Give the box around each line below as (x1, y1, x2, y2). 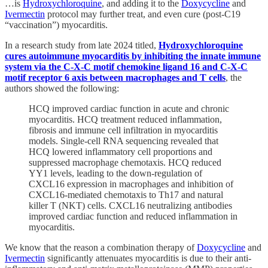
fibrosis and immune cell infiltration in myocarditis (29, 125, 218, 136)
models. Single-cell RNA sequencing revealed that (29, 136, 218, 147)
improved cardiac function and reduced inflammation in (29, 211, 237, 222)
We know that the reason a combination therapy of (5, 242, 197, 253)
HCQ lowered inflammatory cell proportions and (29, 147, 212, 157)
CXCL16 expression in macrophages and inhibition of (29, 179, 233, 190)
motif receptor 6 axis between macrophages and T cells (5, 72, 226, 83)
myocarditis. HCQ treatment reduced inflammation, (29, 114, 222, 125)
